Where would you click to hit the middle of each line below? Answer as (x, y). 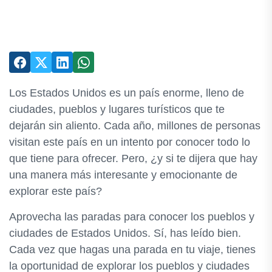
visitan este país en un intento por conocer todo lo (130, 142)
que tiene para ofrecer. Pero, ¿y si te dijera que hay (133, 158)
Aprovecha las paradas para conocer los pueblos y (132, 217)
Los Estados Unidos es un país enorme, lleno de (127, 93)
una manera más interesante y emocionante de (123, 175)
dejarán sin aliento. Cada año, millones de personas (135, 126)
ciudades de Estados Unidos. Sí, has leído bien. (125, 233)
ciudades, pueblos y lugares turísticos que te (117, 109)
